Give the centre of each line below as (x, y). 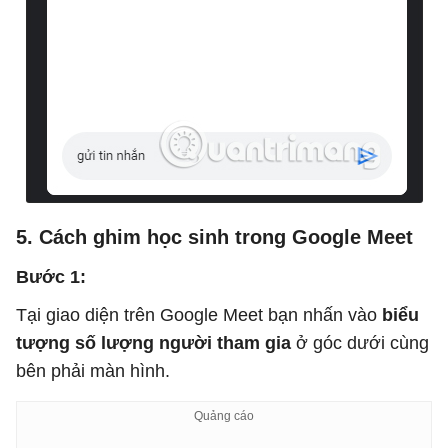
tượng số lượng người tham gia (156, 343)
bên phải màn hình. (93, 371)
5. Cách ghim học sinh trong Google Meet (214, 237)
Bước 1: (51, 277)
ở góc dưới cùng (362, 343)
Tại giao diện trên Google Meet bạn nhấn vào (199, 315)
